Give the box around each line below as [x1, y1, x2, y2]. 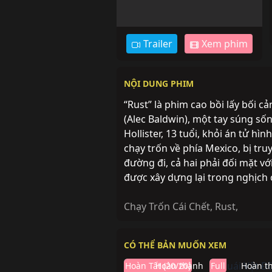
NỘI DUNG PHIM [124, 78, 194, 89]
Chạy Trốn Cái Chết [124, 200, 210, 213]
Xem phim [199, 37, 248, 50]
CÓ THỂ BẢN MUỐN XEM [124, 239, 226, 251]
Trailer [141, 37, 172, 50]
